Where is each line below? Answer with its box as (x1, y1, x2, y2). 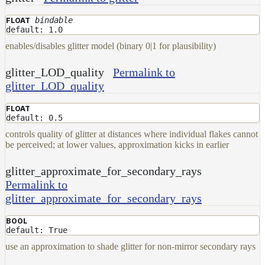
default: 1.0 (6, 24, 63, 34)
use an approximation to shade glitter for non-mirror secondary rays (5, 241, 256, 251)
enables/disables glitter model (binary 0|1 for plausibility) (5, 40, 216, 51)
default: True (6, 225, 67, 235)
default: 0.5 (6, 112, 63, 122)
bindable (35, 15, 73, 25)
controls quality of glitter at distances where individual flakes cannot (5, 128, 258, 139)
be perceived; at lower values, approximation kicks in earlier (5, 139, 229, 150)
